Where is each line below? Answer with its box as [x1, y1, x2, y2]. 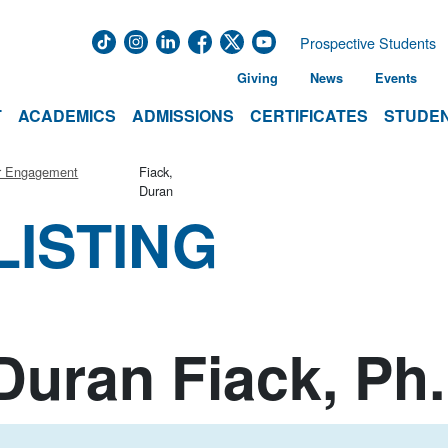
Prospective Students [300, 32, 436, 53]
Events [375, 69, 417, 87]
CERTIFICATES [250, 104, 368, 127]
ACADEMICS [18, 104, 116, 127]
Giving [237, 69, 278, 87]
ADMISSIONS [132, 104, 234, 127]
